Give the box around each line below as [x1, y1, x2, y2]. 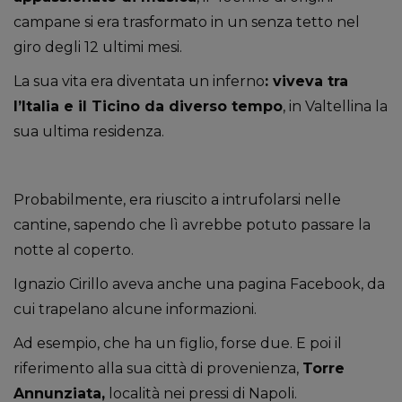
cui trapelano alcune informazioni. [13, 301, 257, 318]
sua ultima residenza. [13, 123, 164, 140]
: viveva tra [265, 73, 348, 90]
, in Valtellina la [283, 98, 388, 115]
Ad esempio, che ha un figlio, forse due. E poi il [13, 335, 342, 352]
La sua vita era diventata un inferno [13, 73, 265, 90]
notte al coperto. [13, 241, 134, 258]
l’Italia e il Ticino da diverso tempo [13, 98, 283, 115]
